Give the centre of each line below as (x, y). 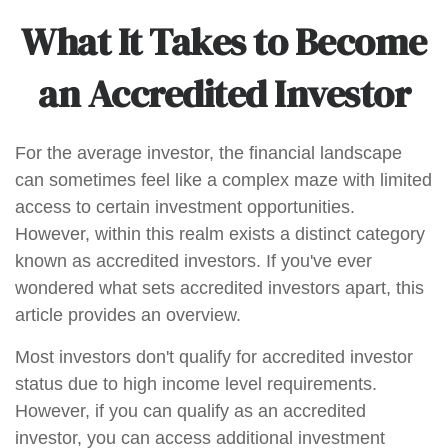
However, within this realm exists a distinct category (220, 234)
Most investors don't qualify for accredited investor (214, 357)
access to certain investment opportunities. (185, 207)
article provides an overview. (128, 315)
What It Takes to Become (224, 42)
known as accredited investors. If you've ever (193, 261)
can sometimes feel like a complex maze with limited (223, 180)
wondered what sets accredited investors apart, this (219, 288)
